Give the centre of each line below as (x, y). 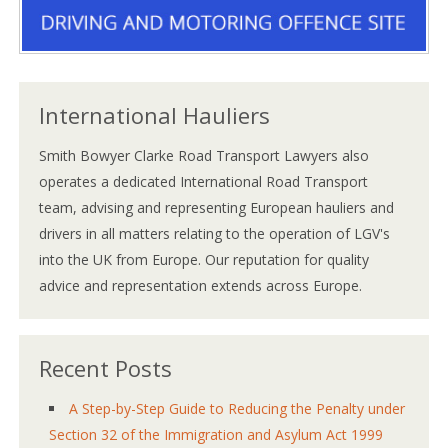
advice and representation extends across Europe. (201, 285)
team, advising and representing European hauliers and (217, 207)
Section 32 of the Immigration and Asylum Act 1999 (216, 434)
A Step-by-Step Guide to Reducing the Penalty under (237, 408)
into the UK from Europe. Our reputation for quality (204, 259)
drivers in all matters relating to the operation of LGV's (215, 233)
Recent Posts (106, 367)
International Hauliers (155, 114)
